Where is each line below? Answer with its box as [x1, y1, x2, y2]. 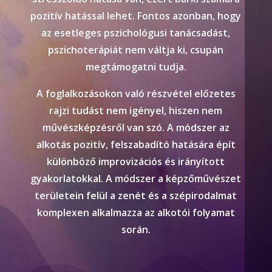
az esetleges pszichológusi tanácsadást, [41, 25, 231, 39]
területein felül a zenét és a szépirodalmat [35, 188, 237, 202]
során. [121, 222, 151, 236]
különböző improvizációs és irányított [47, 154, 225, 168]
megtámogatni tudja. [85, 59, 186, 73]
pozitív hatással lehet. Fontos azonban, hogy [30, 8, 242, 22]
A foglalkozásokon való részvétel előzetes [36, 86, 236, 100]
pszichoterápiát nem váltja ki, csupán [48, 42, 224, 56]
